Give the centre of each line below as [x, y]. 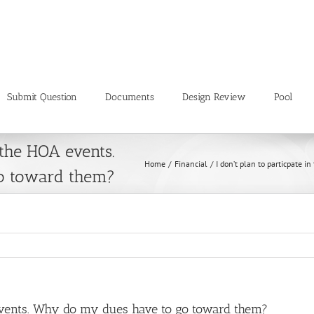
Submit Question [42, 97]
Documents [130, 97]
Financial [191, 163]
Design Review [214, 97]
